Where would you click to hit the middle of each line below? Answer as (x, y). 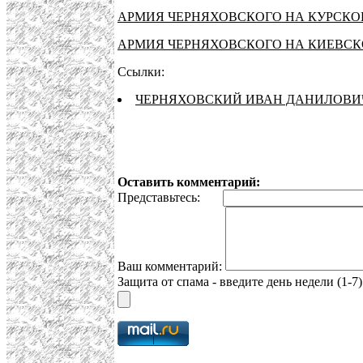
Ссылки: (141, 72)
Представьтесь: (170, 198)
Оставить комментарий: (189, 182)
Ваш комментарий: (171, 267)
